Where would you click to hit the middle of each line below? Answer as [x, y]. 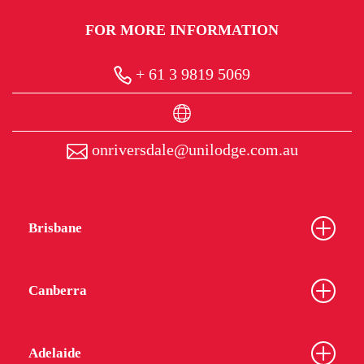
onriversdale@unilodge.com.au [193, 150]
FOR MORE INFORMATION [182, 30]
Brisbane [55, 228]
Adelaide [55, 353]
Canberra [58, 291]
